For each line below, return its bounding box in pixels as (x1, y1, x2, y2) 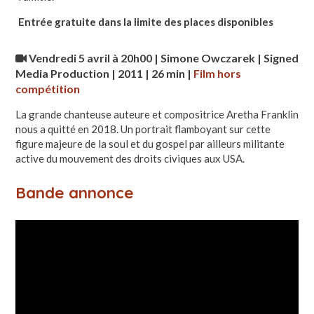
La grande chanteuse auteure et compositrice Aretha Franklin (15, 107, 299, 121)
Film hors (193, 66, 241, 80)
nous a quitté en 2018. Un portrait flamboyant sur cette (15, 122, 271, 135)
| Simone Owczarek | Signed (153, 50, 299, 64)
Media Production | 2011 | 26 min (15, 66, 187, 80)
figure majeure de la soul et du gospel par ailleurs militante (15, 137, 285, 150)
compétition (15, 81, 80, 95)
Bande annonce (15, 182, 134, 203)
